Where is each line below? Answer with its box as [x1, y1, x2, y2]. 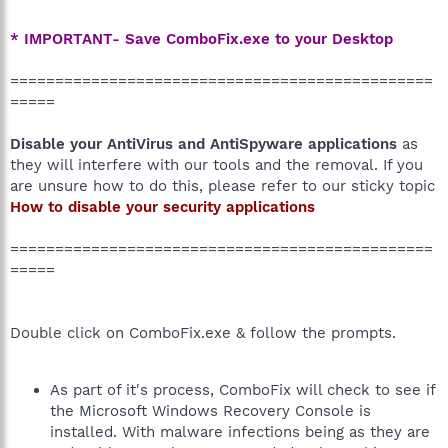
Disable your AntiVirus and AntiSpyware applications [10, 134, 402, 153]
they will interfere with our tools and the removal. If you [10, 155, 423, 174]
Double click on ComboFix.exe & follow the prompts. [10, 323, 396, 342]
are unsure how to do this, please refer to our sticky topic [10, 176, 435, 195]
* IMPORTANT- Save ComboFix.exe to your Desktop [10, 29, 393, 48]
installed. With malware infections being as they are [50, 422, 430, 441]
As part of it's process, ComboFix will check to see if [50, 380, 435, 399]
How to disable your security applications [10, 197, 315, 216]
